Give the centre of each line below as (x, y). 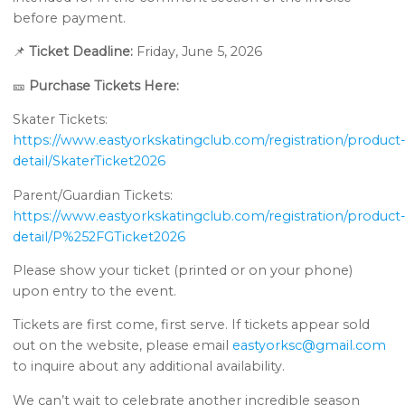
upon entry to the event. (95, 291)
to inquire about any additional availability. (149, 367)
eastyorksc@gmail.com (310, 346)
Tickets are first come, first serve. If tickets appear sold (192, 325)
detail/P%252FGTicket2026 (99, 236)
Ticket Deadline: (81, 52)
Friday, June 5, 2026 (198, 52)
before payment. (70, 18)
